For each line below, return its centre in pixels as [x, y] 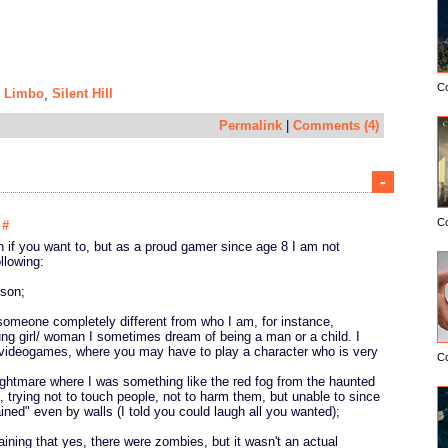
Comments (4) [336, 125]
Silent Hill [82, 93]
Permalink [250, 125]
